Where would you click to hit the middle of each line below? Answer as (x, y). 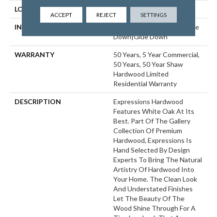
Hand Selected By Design (152, 150)
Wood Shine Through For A (155, 208)
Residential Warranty (145, 84)
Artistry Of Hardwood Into (154, 170)
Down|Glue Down (140, 37)
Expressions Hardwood (148, 102)
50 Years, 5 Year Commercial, (156, 55)
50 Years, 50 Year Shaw (148, 64)
